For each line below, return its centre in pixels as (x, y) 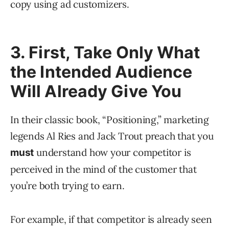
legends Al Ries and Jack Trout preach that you (112, 136)
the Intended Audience (101, 72)
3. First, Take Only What (105, 53)
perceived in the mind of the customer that (104, 169)
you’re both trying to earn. (67, 186)
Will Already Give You (96, 91)
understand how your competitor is (112, 153)
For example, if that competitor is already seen (111, 220)
